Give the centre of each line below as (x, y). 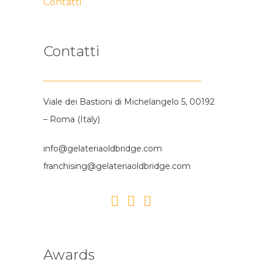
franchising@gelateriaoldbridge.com (117, 166)
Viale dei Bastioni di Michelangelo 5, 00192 (129, 101)
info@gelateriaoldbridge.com (103, 148)
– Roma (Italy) (72, 119)
